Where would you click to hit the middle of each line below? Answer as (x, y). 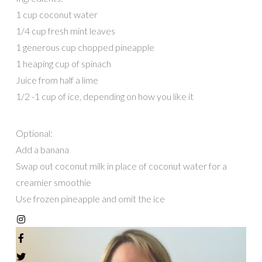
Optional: (34, 133)
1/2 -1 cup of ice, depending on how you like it (104, 96)
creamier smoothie (53, 182)
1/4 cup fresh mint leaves (65, 31)
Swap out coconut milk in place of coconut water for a (121, 166)
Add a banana (42, 149)
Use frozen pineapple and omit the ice (90, 198)
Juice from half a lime (57, 80)
